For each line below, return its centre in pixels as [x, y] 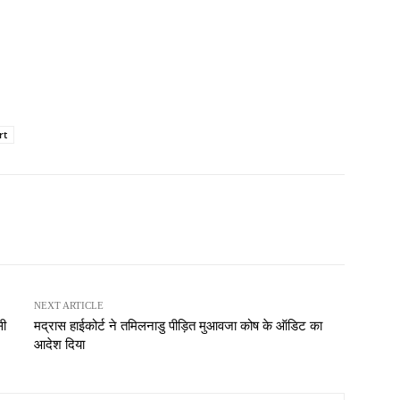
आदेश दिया [59, 344]
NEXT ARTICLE [68, 305]
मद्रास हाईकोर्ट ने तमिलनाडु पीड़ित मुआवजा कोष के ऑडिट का [178, 325]
